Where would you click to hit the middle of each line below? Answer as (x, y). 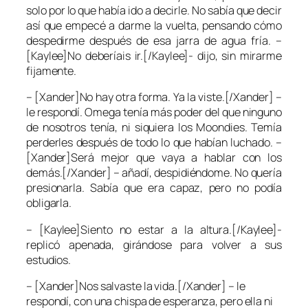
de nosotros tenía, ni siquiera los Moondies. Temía (154, 128)
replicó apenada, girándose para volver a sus (154, 244)
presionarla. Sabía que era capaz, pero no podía (154, 188)
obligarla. (49, 203)
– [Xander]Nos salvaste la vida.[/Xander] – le (136, 286)
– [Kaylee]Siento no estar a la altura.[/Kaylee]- (154, 229)
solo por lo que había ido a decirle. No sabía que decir (154, 11)
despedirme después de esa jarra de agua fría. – (154, 41)
